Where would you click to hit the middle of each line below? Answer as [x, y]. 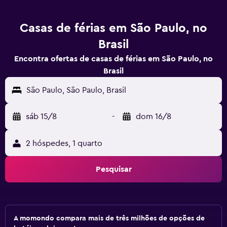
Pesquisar [113, 169]
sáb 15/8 [41, 117]
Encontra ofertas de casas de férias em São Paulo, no [113, 59]
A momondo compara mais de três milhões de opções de [109, 218]
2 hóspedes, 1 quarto [64, 143]
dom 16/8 [154, 117]
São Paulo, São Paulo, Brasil [76, 90]
